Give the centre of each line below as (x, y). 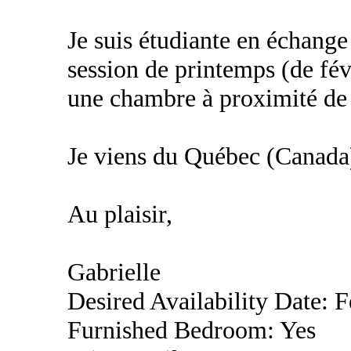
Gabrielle (114, 272)
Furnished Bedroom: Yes (192, 330)
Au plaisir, (120, 214)
